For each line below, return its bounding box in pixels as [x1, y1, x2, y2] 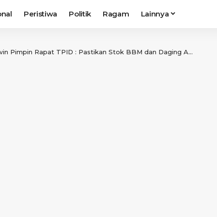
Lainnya [140, 9, 169, 18]
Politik [69, 9, 92, 18]
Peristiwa [23, 9, 58, 18]
